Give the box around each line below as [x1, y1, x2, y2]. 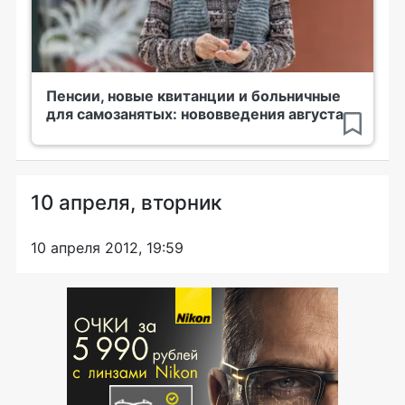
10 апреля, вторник [31, 190, 221, 215]
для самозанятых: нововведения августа [46, 105, 344, 124]
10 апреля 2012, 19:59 [31, 239, 184, 258]
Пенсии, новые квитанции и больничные [46, 87, 341, 106]
